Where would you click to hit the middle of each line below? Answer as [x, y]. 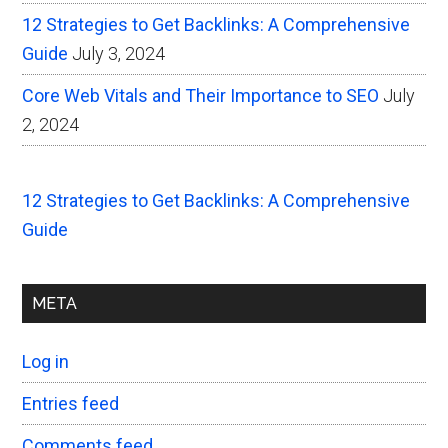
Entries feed [71, 403]
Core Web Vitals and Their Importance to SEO [201, 95]
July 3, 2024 [119, 53]
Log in [46, 361]
